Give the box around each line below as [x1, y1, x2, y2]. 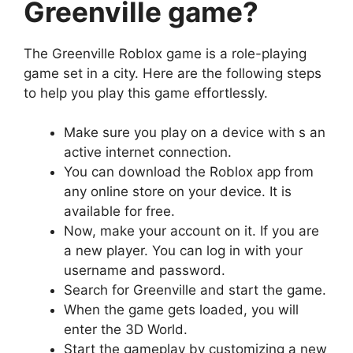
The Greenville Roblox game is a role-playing [24, 45, 307, 61]
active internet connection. [64, 144, 232, 160]
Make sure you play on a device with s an [64, 124, 325, 140]
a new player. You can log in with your [64, 243, 303, 258]
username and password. [64, 262, 225, 278]
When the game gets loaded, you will [64, 302, 299, 318]
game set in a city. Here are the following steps [24, 65, 321, 81]
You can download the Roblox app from [64, 164, 314, 180]
